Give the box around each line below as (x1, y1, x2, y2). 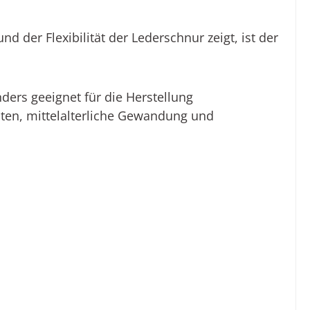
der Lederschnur (109, 29, 204, 46)
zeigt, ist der (204, 29, 278, 46)
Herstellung (126, 89, 193, 106)
